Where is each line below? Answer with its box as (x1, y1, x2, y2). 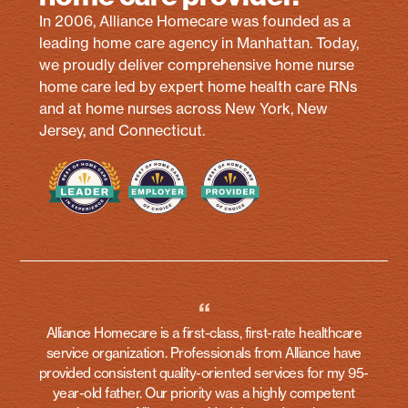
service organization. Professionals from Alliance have (46, 344, 362, 362)
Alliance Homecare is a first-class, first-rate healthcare (46, 324, 362, 342)
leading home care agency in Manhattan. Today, (38, 33, 359, 52)
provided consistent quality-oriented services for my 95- (38, 364, 369, 382)
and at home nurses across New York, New (38, 98, 328, 117)
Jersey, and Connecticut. (38, 120, 205, 139)
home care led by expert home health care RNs (38, 76, 357, 96)
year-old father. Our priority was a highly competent (52, 384, 355, 403)
